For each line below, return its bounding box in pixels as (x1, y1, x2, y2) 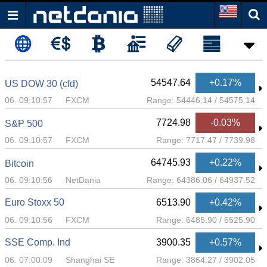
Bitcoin (5, 159, 34, 169)
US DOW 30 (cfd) (5, 79, 78, 89)
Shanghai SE (66, 255, 114, 265)
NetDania (66, 175, 101, 185)
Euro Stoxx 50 (5, 197, 64, 207)
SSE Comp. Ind (5, 237, 70, 247)
